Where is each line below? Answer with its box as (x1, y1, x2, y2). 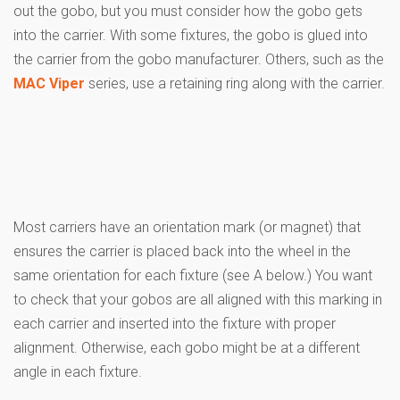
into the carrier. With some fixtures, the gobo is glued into (13, 26, 368, 44)
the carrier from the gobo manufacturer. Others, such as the (13, 50, 384, 68)
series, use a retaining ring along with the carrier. (85, 74, 385, 92)
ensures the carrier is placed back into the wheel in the (13, 242, 351, 260)
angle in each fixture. (13, 362, 142, 380)
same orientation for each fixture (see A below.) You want (13, 266, 372, 284)
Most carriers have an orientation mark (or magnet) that (13, 218, 361, 236)
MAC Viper (13, 74, 85, 92)
